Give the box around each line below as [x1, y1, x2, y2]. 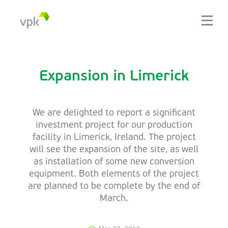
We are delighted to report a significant [33, 108, 195, 118]
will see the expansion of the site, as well [30, 145, 198, 155]
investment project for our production [36, 121, 192, 130]
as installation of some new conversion [34, 157, 194, 167]
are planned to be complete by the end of [28, 182, 200, 191]
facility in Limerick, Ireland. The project [32, 133, 196, 142]
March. [100, 194, 128, 204]
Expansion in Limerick [39, 69, 189, 84]
